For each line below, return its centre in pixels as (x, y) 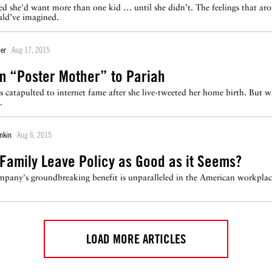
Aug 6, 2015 (34, 134)
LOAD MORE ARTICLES (136, 239)
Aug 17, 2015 (31, 49)
